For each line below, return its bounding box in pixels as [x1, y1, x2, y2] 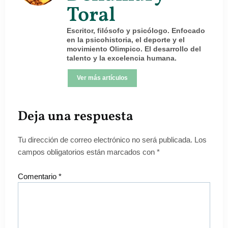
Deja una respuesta [18, 107, 133, 126]
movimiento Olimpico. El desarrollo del [67, 45, 201, 53]
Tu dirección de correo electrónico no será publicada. [18, 135, 192, 145]
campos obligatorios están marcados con [18, 148, 157, 157]
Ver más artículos [77, 74, 128, 82]
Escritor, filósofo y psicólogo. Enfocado [67, 26, 205, 35]
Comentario [18, 172, 59, 181]
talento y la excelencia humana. [67, 54, 177, 63]
